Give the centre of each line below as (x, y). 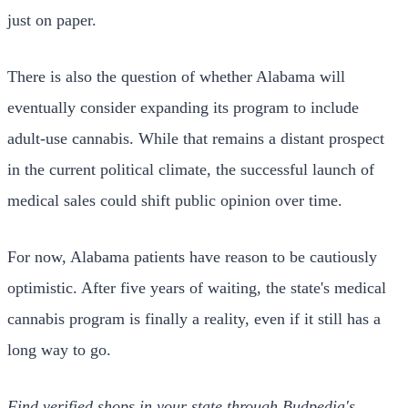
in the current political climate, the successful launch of (191, 169)
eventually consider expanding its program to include (183, 107)
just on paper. (52, 20)
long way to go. (59, 349)
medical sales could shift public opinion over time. (175, 200)
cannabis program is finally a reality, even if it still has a (194, 318)
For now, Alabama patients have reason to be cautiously (192, 256)
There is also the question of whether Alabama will (176, 76)
